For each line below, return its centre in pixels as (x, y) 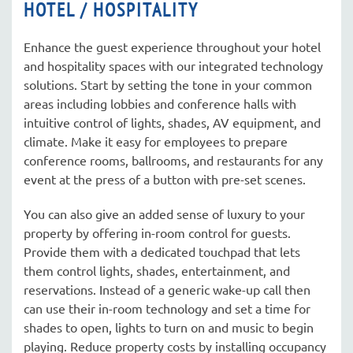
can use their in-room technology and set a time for (167, 308)
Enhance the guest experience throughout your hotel (172, 46)
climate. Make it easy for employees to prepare (156, 141)
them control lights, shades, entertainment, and (157, 270)
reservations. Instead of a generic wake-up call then (167, 289)
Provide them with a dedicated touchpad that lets (162, 251)
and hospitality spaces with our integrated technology (173, 65)
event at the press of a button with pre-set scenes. (165, 179)
